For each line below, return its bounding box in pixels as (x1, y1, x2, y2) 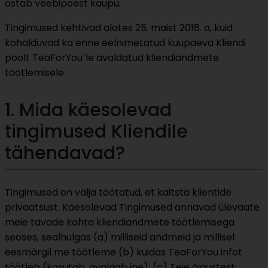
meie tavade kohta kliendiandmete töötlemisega (5, 215, 234, 230)
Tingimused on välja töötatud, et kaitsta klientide (5, 185, 232, 200)
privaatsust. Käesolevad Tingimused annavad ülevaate (5, 200, 260, 215)
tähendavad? (5, 141, 125, 166)
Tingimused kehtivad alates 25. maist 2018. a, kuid (5, 21, 233, 35)
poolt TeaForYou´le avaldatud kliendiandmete (5, 51, 219, 65)
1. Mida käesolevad (5, 98, 172, 123)
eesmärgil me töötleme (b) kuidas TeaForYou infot (5, 245, 242, 260)
